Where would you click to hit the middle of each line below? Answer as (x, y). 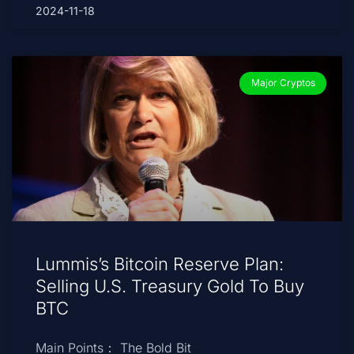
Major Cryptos (283, 83)
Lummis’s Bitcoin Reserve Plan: (160, 264)
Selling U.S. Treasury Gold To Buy (170, 286)
